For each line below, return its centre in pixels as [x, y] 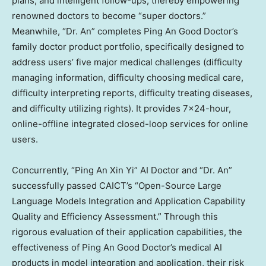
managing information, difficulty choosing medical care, [128, 77]
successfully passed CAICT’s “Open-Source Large [117, 185]
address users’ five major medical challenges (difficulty [127, 62]
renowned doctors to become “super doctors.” [109, 15]
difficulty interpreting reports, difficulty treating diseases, [132, 93]
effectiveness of [47, 247]
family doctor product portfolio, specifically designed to [128, 46]
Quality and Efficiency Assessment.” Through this [115, 216]
